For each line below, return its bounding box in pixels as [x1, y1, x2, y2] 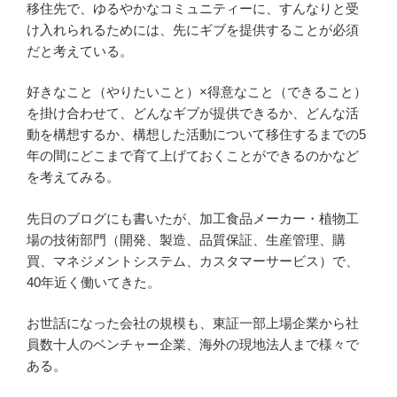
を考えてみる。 [27, 169, 120, 185]
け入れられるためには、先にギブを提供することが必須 [27, 21, 359, 37]
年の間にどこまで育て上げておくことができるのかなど [27, 148, 359, 164]
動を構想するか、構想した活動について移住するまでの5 [27, 127, 366, 143]
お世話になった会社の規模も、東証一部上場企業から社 [27, 315, 359, 331]
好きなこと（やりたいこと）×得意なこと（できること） [27, 84, 367, 100]
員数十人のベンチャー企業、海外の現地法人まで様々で [27, 337, 359, 353]
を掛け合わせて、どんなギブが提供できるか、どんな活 [27, 105, 359, 121]
